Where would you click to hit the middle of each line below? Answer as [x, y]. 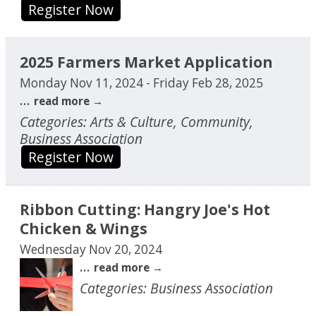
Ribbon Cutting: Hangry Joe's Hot [145, 209]
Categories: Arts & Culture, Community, [136, 121]
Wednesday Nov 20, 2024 [91, 249]
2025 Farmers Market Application [146, 61]
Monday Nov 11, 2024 [81, 83]
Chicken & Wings [84, 228]
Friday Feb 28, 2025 [208, 83]
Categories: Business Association [176, 288]
